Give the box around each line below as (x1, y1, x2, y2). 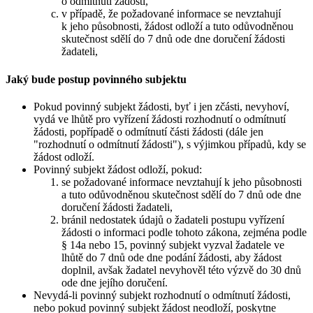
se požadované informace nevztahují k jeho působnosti (61, 175, 302, 188)
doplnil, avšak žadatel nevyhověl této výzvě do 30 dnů (61, 263, 301, 276)
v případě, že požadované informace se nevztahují (61, 8, 281, 20)
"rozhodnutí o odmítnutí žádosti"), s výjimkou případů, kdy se (34, 138, 306, 150)
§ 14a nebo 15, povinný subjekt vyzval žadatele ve (61, 238, 284, 251)
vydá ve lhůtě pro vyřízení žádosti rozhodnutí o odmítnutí (34, 112, 286, 125)
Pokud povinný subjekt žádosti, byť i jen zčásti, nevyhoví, (34, 100, 289, 112)
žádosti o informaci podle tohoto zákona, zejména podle (61, 226, 307, 238)
